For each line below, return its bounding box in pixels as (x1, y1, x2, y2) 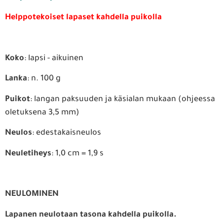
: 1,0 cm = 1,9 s (51, 149, 104, 158)
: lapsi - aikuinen (24, 54, 83, 64)
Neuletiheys (5, 149, 51, 158)
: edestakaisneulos (32, 129, 101, 138)
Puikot (5, 95, 30, 104)
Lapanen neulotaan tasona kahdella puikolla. (5, 210, 177, 220)
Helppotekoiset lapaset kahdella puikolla (5, 13, 162, 23)
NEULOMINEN (5, 190, 59, 199)
